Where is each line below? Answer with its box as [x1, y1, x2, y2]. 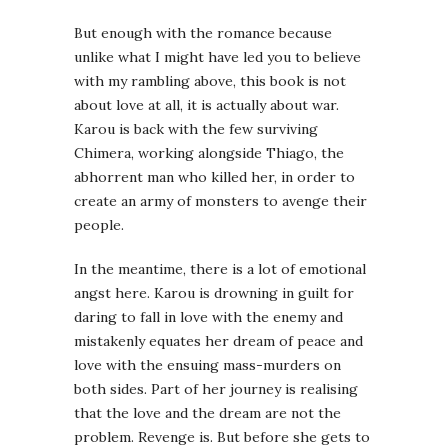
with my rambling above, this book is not [74, 72, 346, 91]
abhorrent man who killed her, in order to [74, 168, 355, 187]
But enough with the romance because [74, 24, 332, 43]
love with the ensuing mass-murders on [74, 356, 341, 375]
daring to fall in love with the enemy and [74, 308, 343, 327]
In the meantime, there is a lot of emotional [74, 260, 366, 279]
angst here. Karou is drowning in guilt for [74, 284, 354, 303]
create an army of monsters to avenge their [74, 192, 367, 211]
